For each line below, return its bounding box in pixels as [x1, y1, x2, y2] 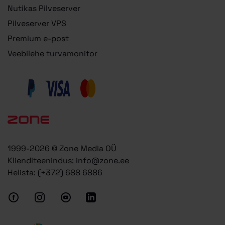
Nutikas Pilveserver [8, 3, 80, 14]
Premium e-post [8, 33, 69, 44]
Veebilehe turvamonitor [8, 48, 97, 59]
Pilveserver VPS [8, 18, 66, 29]
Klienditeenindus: [8, 155, 76, 166]
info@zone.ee [76, 155, 129, 166]
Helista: [8, 167, 38, 178]
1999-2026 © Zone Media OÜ [8, 143, 117, 154]
